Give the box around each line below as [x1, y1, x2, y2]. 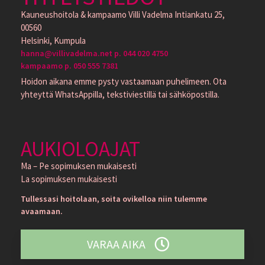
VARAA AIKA [86, 236, 146, 251]
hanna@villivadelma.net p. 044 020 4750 [21, 48, 168, 59]
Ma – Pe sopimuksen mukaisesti [21, 160, 137, 172]
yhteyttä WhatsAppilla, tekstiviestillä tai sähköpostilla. [21, 88, 219, 100]
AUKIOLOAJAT [21, 136, 141, 163]
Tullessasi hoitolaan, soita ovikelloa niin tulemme [21, 193, 207, 205]
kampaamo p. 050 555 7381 [21, 60, 118, 72]
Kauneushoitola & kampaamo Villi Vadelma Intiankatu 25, [21, 8, 225, 20]
